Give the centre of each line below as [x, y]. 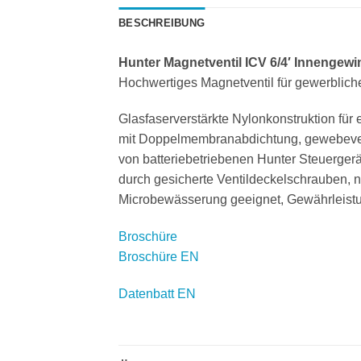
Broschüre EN [159, 257]
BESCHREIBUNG [162, 23]
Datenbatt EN [157, 294]
